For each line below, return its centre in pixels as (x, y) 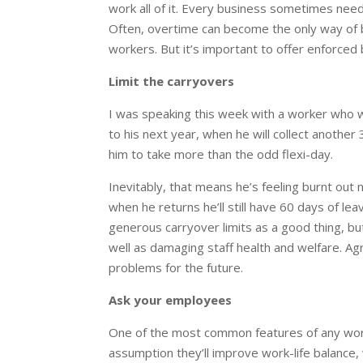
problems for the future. (176, 268)
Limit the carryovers (172, 81)
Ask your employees (171, 300)
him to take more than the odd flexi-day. (221, 154)
